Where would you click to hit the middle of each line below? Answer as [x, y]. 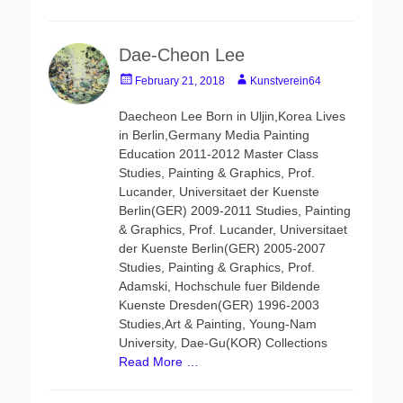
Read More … [159, 362]
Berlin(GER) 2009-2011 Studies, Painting [235, 210]
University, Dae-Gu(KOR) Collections [224, 343]
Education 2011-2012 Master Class [219, 154]
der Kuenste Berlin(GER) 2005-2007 [223, 248]
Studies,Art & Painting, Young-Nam [218, 324]
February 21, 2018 [180, 81]
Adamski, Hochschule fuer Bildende [220, 286]
